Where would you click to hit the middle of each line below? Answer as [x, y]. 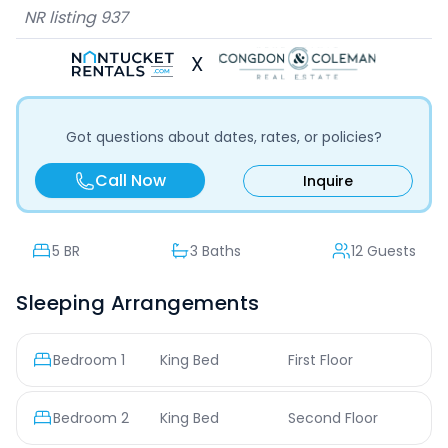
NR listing [62, 17]
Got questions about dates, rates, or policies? [224, 137]
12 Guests [383, 251]
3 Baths [215, 251]
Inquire [327, 180]
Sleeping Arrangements [138, 303]
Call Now [130, 180]
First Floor [320, 360]
